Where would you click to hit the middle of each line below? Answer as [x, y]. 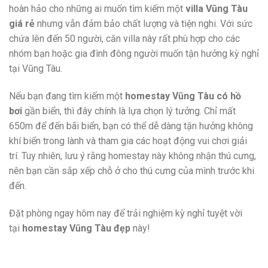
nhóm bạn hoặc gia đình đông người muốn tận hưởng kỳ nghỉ [134, 54]
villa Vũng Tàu [217, 9]
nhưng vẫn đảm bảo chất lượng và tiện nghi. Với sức [144, 24]
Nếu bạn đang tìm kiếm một [67, 96]
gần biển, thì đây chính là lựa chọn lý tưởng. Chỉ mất [129, 111]
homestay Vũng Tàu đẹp [76, 229]
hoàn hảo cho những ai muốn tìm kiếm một [97, 9]
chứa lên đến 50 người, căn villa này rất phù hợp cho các [124, 39]
